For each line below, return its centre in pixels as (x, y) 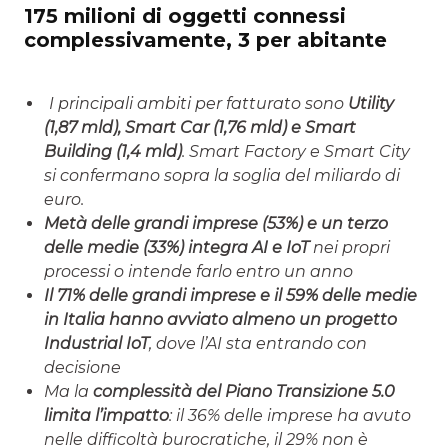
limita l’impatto (106, 416)
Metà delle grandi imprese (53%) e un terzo (216, 224)
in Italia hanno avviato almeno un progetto (220, 320)
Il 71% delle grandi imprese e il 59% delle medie (230, 296)
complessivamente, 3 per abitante (205, 40)
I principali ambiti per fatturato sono (198, 104)
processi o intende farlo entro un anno (198, 272)
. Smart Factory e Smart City (296, 152)
